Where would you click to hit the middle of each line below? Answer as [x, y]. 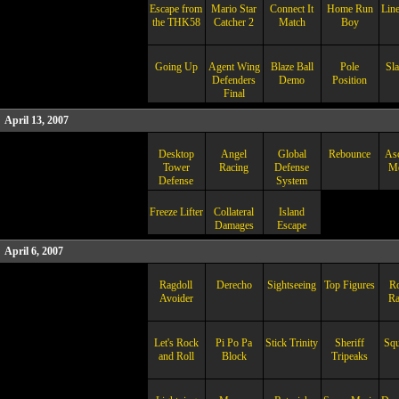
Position [350, 80]
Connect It [292, 9]
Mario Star [234, 9]
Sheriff [350, 343]
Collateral [234, 212]
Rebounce [350, 154]
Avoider [176, 298]
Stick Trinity [292, 343]
